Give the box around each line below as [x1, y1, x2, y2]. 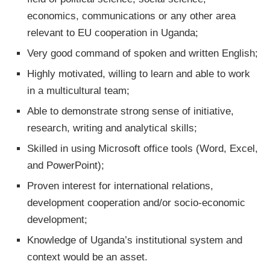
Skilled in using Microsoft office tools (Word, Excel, [27, 142, 258, 154]
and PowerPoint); [27, 159, 104, 171]
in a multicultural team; [27, 84, 130, 96]
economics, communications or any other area [27, 10, 236, 22]
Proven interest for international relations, [27, 180, 213, 192]
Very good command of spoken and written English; [27, 47, 258, 59]
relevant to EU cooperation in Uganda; [27, 27, 198, 39]
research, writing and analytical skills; [27, 122, 197, 134]
